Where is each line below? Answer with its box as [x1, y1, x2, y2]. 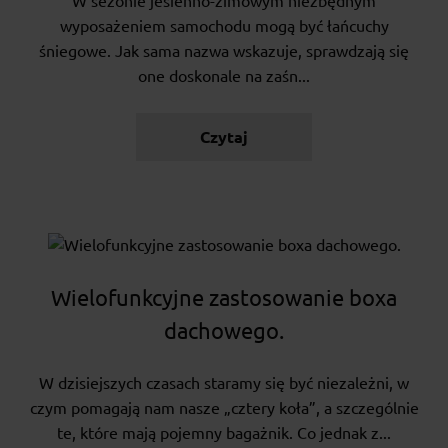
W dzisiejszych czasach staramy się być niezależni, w [39, 374, 409, 393]
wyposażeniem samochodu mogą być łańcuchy [59, 17, 389, 36]
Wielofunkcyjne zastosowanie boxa [51, 285, 397, 311]
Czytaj [200, 128, 248, 147]
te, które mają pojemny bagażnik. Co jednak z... [57, 424, 391, 443]
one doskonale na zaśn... [138, 67, 310, 86]
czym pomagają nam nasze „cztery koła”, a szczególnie [29, 399, 419, 418]
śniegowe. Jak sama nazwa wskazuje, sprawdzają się [39, 42, 409, 61]
